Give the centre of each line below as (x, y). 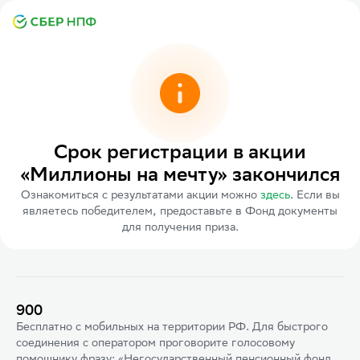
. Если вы (315, 196)
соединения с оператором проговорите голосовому (155, 344)
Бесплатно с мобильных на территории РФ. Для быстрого (172, 328)
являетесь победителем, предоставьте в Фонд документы (180, 212)
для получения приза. (180, 228)
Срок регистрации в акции (180, 154)
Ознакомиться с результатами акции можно (139, 196)
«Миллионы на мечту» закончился (180, 177)
